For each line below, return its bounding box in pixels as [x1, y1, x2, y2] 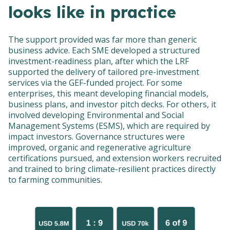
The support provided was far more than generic [8, 34, 197, 46]
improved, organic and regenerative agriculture [8, 142, 191, 154]
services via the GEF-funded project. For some [8, 77, 182, 89]
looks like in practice [8, 2, 176, 22]
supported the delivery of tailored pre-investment [8, 66, 199, 78]
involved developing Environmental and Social [8, 109, 184, 121]
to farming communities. [8, 174, 102, 186]
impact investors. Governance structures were [8, 131, 185, 143]
